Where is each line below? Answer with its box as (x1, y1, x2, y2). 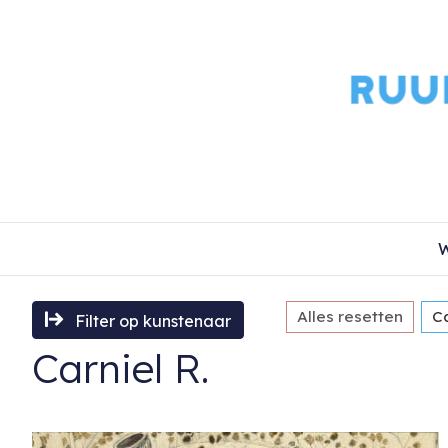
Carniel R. (32, 343, 209, 393)
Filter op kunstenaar (75, 310, 231, 331)
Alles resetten (297, 307, 404, 326)
